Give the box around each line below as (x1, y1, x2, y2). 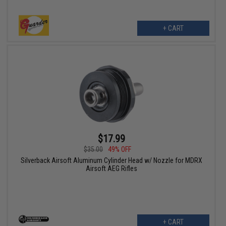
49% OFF (108, 145, 132, 154)
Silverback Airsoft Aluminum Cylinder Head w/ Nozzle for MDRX (20, 156, 202, 165)
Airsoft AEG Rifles (85, 164, 137, 173)
